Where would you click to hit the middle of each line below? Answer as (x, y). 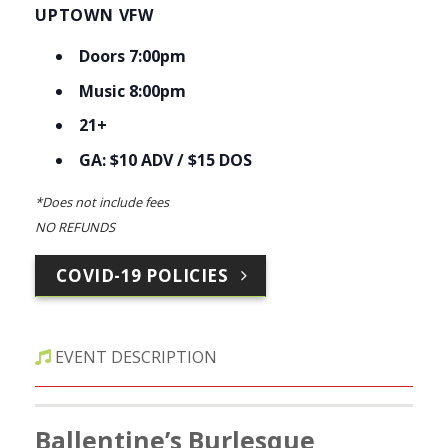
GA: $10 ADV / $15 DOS (165, 159)
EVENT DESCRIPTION (136, 356)
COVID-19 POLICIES (142, 275)
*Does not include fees (102, 201)
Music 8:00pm (132, 90)
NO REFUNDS (75, 226)
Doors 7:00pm (132, 56)
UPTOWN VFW (94, 15)
